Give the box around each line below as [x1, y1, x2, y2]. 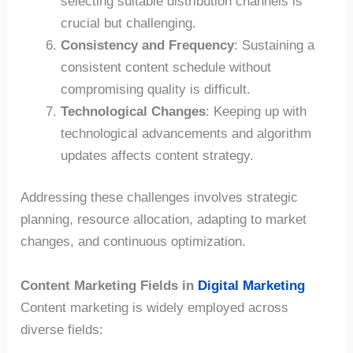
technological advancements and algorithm [61, 125, 312, 141]
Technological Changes [61, 103, 206, 119]
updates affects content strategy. [61, 147, 255, 163]
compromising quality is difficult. [61, 81, 251, 97]
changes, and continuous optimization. [20, 234, 247, 250]
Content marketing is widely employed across [20, 299, 289, 315]
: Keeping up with [206, 103, 307, 119]
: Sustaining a [234, 37, 315, 53]
